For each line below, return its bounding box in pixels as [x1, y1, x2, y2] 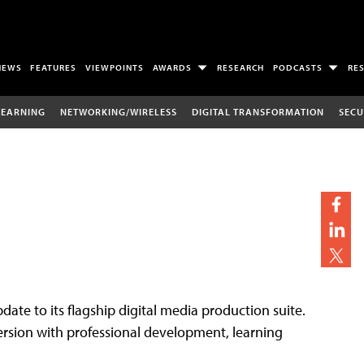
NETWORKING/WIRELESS [59, 105, 177, 118]
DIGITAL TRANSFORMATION [191, 105, 324, 118]
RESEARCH [217, 62, 265, 74]
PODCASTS [272, 62, 323, 74]
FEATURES [30, 62, 77, 74]
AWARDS [153, 62, 193, 74]
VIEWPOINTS [85, 62, 145, 74]
